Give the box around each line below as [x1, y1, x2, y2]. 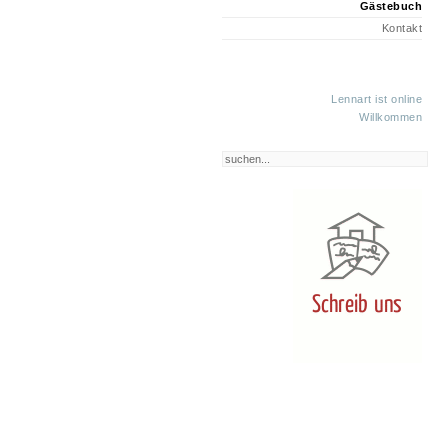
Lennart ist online [331, 93, 422, 105]
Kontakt [381, 22, 422, 34]
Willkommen [359, 111, 422, 123]
